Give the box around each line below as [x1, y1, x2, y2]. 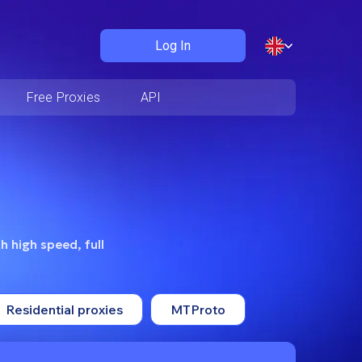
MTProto [170, 301, 225, 318]
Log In [155, 38, 191, 53]
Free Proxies [26, 90, 100, 105]
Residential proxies [5, 301, 123, 318]
